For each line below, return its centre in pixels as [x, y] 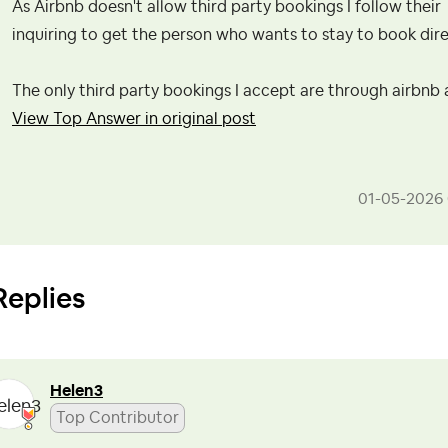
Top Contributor [117, 418]
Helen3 [76, 391]
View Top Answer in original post [134, 118]
